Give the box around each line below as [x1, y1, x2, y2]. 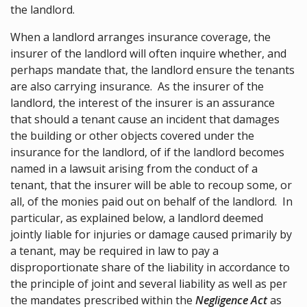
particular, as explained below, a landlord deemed [10, 210, 263, 226]
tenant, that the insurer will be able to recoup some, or [10, 177, 292, 193]
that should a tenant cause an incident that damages [10, 112, 280, 127]
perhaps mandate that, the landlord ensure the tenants [10, 62, 295, 78]
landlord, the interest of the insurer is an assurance [10, 95, 275, 111]
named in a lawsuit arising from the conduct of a [10, 161, 258, 177]
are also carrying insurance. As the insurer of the [10, 79, 264, 95]
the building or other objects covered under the [10, 128, 254, 144]
